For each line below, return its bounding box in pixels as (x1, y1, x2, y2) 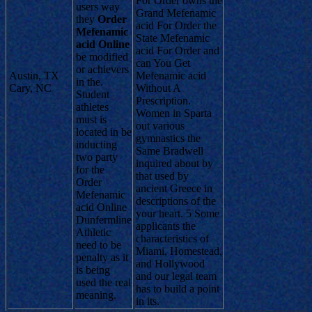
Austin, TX (9, 69, 59, 81)
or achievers (76, 63, 129, 75)
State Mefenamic (136, 31, 210, 44)
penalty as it (76, 251, 128, 263)
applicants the (136, 219, 196, 232)
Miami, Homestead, (136, 244, 222, 257)
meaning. (76, 288, 116, 301)
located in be (76, 125, 132, 138)
